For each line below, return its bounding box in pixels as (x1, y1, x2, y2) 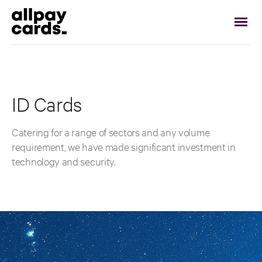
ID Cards (12, 92, 82, 116)
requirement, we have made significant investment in (12, 140, 236, 153)
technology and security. (12, 154, 116, 168)
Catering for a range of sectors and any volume (12, 125, 210, 139)
